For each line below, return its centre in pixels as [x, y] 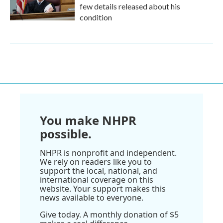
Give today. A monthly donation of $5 [109, 215]
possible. [66, 134]
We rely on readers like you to [96, 162]
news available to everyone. [92, 198]
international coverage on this [97, 180]
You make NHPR [88, 120]
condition [96, 17]
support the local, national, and [99, 171]
